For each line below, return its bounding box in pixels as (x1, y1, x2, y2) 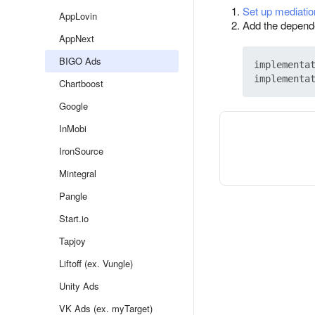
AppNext (59, 32, 94, 45)
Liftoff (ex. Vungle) (59, 257, 133, 270)
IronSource (59, 144, 103, 157)
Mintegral (59, 167, 96, 180)
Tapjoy (59, 234, 86, 247)
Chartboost (59, 77, 103, 90)
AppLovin (59, 9, 97, 22)
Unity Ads (59, 279, 99, 292)
